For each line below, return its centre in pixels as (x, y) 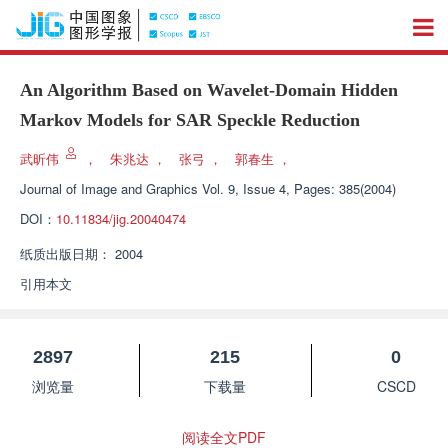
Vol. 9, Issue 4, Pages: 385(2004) (299, 188)
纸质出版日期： (65, 253)
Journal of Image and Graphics (109, 188)
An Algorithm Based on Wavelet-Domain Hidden (209, 90)
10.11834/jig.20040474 (121, 218)
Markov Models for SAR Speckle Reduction (190, 120)
